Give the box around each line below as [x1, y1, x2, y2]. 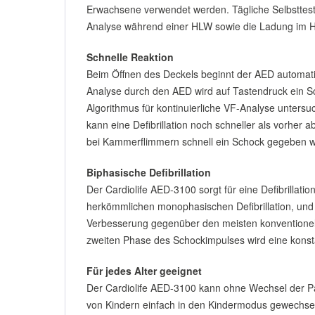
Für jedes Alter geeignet [86, 264, 202, 278]
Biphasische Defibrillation [86, 165, 211, 179]
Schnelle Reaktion [86, 50, 174, 64]
